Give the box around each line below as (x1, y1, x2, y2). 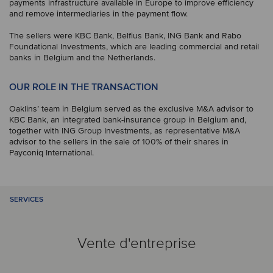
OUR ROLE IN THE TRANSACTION (9, 81, 158, 93)
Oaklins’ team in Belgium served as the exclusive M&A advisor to (9, 104, 253, 114)
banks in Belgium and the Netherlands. (9, 52, 155, 63)
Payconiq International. (9, 147, 94, 158)
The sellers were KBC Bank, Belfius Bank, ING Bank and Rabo (9, 30, 241, 41)
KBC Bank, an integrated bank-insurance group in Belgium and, (9, 115, 246, 125)
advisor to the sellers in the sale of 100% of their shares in (9, 136, 229, 147)
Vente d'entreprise (77, 234, 196, 252)
